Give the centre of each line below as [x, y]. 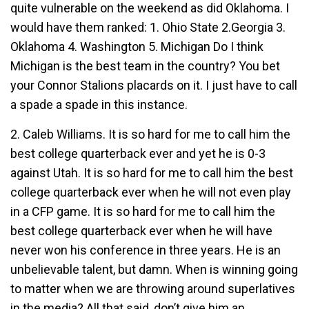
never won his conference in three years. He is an [146, 250]
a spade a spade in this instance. [99, 104]
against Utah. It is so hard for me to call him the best [152, 173]
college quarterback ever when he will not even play [151, 192]
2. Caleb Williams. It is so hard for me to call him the [150, 134]
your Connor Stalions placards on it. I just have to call [154, 85]
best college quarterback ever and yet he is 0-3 [138, 153]
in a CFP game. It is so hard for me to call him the [143, 211]
